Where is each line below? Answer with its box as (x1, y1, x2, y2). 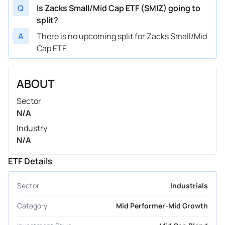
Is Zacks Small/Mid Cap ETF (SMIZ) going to (37, 2, 200, 14)
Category (17, 201, 47, 211)
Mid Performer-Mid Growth (116, 201, 208, 211)
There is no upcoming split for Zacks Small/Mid (37, 30, 207, 42)
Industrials (170, 180, 208, 190)
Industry (17, 122, 47, 134)
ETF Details (8, 155, 52, 167)
